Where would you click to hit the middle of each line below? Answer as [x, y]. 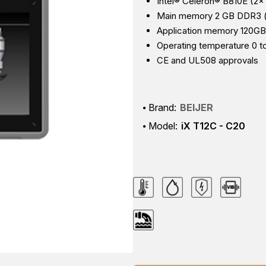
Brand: [162, 107]
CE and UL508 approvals [208, 60]
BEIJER [197, 107]
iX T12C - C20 [213, 126]
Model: [163, 126]
